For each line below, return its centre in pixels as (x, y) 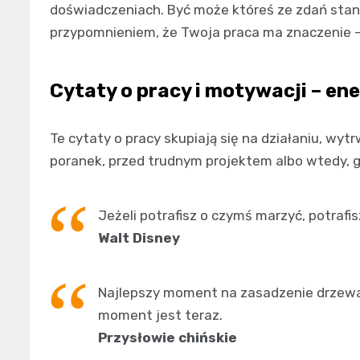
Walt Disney (139, 237)
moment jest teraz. (160, 315)
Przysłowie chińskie (168, 337)
